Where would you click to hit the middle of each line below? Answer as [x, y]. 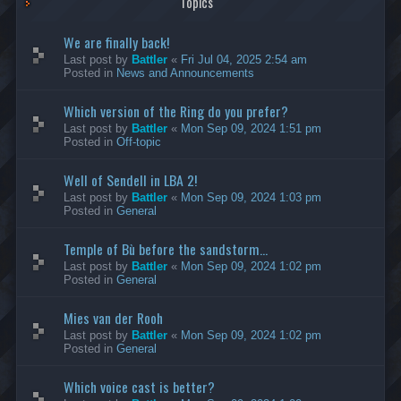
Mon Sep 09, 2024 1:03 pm [251, 197]
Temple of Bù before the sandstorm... [166, 248]
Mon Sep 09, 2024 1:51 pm [251, 128]
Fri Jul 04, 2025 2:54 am [244, 59]
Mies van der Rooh [113, 317]
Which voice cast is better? [139, 386]
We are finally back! [116, 42]
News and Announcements [185, 73]
